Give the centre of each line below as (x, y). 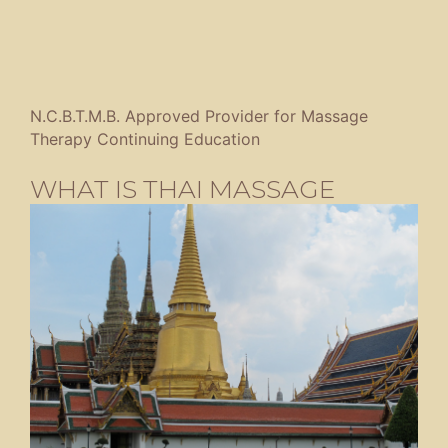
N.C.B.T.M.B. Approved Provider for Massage (199, 116)
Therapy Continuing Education (145, 139)
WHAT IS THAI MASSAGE (182, 188)
